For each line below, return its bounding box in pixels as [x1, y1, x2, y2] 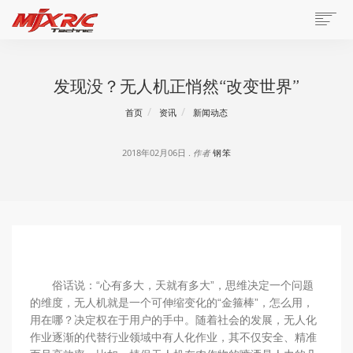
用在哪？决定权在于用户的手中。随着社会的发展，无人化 [29, 313, 317, 326]
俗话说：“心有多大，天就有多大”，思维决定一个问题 [29, 278, 314, 292]
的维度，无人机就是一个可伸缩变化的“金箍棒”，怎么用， [29, 295, 314, 309]
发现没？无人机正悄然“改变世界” [54, 76, 299, 95]
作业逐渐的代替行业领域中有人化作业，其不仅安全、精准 [29, 330, 317, 344]
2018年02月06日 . [121, 147, 193, 159]
